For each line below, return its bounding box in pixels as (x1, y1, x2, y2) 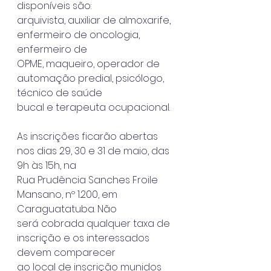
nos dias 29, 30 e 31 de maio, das (17, 143, 172, 158)
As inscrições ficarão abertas (17, 129, 160, 143)
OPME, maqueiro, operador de (17, 56, 162, 71)
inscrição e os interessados (17, 230, 152, 245)
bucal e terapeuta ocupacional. (17, 100, 170, 114)
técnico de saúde (17, 85, 102, 100)
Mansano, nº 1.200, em (17, 187, 120, 201)
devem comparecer (17, 245, 116, 260)
